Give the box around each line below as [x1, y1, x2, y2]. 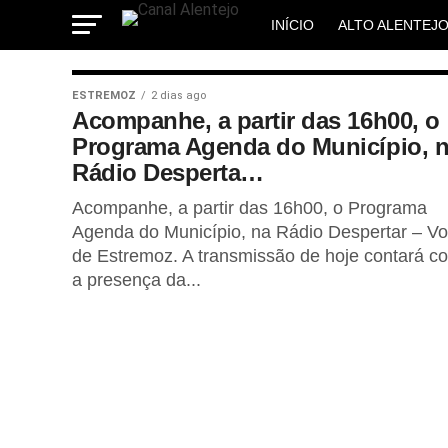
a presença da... [72, 270, 201, 290]
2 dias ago [151, 89, 206, 102]
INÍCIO [271, 17, 314, 33]
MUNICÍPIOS [271, 70, 354, 86]
